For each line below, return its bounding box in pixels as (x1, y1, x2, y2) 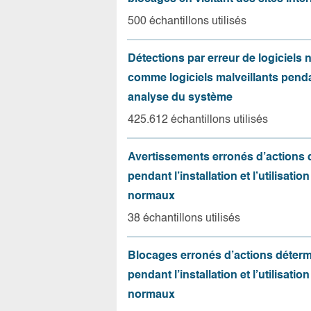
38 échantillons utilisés (128, 213, 240, 224)
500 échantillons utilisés (128, 16, 246, 27)
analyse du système (128, 92, 233, 103)
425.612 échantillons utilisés (128, 115, 268, 126)
